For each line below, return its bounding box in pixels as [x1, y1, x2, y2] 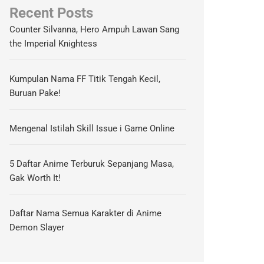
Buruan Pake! [9, 88, 61, 99]
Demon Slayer [9, 222, 65, 233]
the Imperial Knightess [9, 38, 98, 49]
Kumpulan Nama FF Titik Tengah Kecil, [9, 74, 161, 85]
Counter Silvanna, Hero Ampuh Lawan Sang [9, 24, 180, 35]
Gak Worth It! [9, 173, 61, 184]
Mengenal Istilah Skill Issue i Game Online [9, 123, 175, 134]
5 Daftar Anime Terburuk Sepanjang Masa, [9, 159, 174, 170]
